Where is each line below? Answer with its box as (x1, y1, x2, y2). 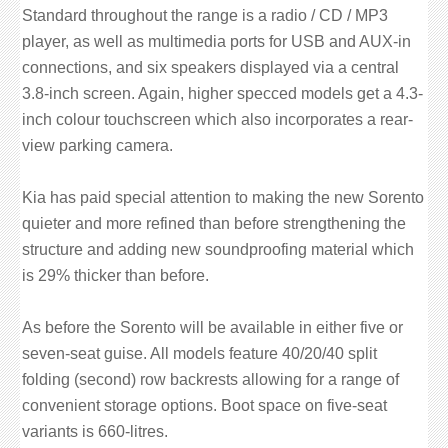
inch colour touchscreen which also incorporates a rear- (22, 111, 413, 128)
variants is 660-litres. (22, 423, 168, 440)
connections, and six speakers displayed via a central (22, 59, 399, 76)
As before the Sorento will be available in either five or (22, 319, 403, 336)
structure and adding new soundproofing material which (22, 241, 414, 258)
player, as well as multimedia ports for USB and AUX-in (22, 33, 411, 50)
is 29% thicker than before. (22, 267, 209, 284)
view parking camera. (22, 137, 173, 154)
